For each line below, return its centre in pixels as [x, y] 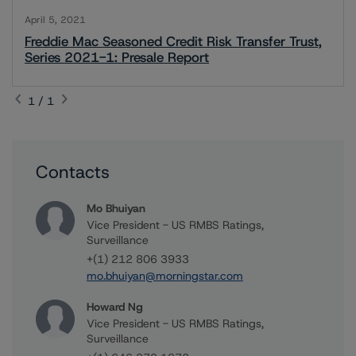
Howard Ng [115, 307]
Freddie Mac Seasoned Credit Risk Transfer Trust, [173, 41]
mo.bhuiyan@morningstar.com [165, 276]
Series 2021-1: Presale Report [117, 57]
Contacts [73, 172]
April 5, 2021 [55, 20]
